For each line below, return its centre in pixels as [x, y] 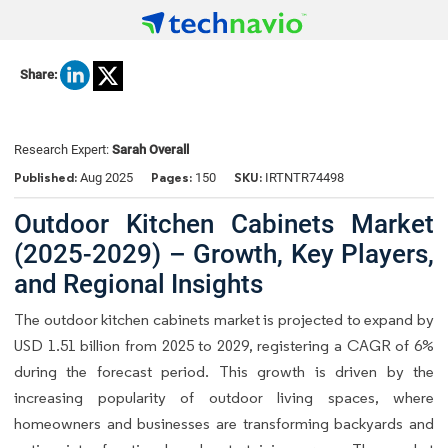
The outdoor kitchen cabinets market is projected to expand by [224, 319]
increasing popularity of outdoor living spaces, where [224, 397]
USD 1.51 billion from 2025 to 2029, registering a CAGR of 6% [224, 345]
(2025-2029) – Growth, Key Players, [224, 253]
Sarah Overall [150, 150]
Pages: [171, 178]
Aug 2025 [106, 178]
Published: [47, 178]
